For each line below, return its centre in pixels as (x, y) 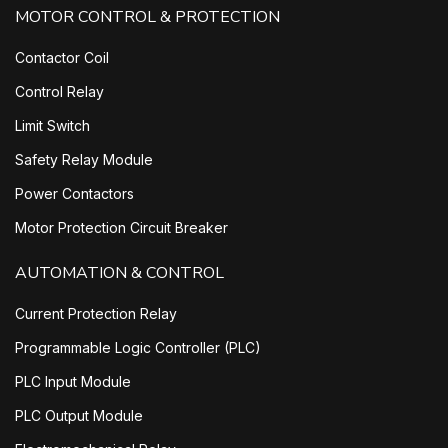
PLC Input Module (73, 382)
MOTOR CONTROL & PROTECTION (147, 17)
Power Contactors (74, 194)
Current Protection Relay (96, 314)
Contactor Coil (62, 58)
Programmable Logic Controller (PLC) (138, 348)
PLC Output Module (79, 416)
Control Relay (59, 92)
